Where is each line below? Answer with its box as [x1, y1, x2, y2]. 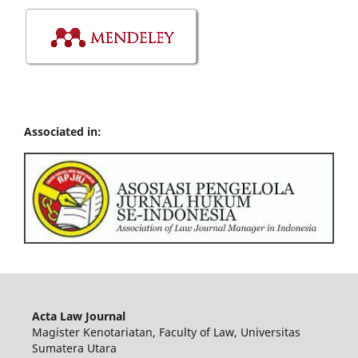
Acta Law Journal [31, 308, 125, 324]
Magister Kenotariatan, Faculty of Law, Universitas [31, 324, 300, 340]
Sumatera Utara [31, 340, 117, 356]
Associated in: [24, 124, 101, 140]
